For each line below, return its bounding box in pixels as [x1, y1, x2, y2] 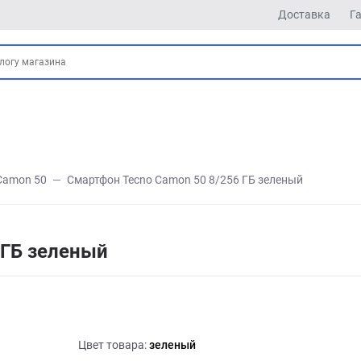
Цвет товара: [78, 338, 149, 351]
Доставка [278, 8, 330, 21]
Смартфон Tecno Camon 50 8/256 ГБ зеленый [67, 173, 303, 186]
